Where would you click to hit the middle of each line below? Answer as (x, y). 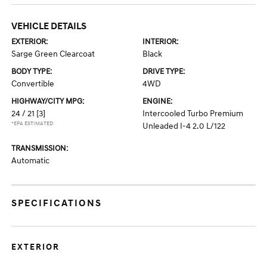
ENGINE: (157, 101)
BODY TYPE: (32, 72)
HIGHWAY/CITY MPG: (48, 101)
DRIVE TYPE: (164, 72)
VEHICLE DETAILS (49, 26)
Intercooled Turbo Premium (193, 114)
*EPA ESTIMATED (32, 124)
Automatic (31, 161)
